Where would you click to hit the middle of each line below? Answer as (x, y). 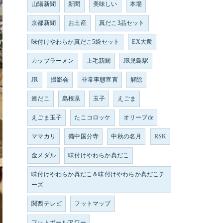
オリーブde (138, 117)
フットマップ (93, 204)
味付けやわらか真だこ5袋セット (76, 42)
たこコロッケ (93, 117)
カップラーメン (53, 61)
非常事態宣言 (100, 80)
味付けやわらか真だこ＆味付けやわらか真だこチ (98, 174)
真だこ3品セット (122, 23)
